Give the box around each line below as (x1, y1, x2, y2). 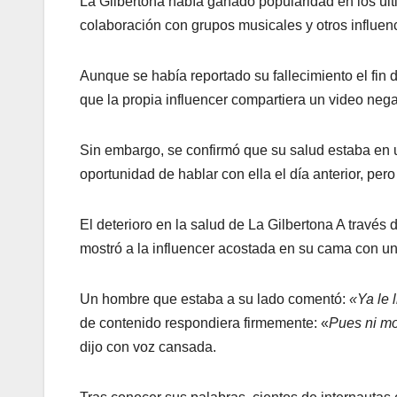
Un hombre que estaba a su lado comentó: (80, 291, 349, 307)
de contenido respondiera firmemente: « (80, 315, 329, 331)
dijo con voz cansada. (80, 339, 216, 354)
